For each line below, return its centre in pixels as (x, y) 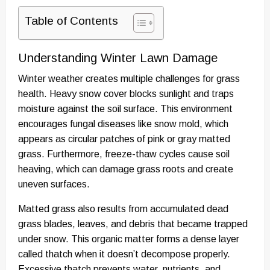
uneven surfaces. (54, 184)
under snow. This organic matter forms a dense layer (129, 239)
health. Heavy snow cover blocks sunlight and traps (126, 94)
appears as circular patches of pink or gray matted (124, 139)
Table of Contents (71, 21)
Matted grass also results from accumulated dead (123, 209)
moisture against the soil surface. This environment (125, 109)
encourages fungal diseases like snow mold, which (123, 124)
